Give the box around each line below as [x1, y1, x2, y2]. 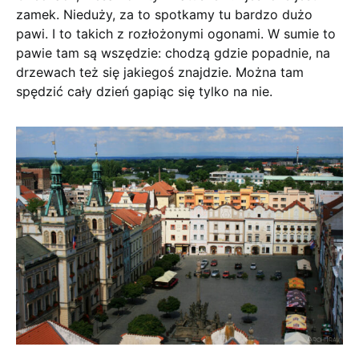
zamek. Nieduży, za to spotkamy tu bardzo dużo [16, 6, 313, 22]
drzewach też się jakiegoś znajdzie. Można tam [16, 63, 304, 80]
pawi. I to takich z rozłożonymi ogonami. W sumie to [16, 25, 336, 42]
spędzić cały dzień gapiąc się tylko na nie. [16, 83, 272, 99]
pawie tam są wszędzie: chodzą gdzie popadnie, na [16, 44, 330, 61]
